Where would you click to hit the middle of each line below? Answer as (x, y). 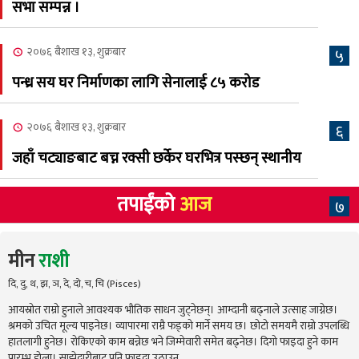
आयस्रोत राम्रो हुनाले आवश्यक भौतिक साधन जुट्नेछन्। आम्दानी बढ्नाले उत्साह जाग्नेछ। (173, 309)
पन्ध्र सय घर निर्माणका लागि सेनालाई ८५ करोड (136, 83)
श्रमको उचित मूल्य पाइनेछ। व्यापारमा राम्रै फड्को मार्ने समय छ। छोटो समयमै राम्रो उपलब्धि (179, 325)
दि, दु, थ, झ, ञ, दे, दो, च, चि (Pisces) (75, 283)
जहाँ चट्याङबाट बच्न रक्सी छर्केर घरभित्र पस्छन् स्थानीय (157, 158)
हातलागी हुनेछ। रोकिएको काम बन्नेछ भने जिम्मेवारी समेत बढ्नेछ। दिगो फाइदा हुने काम (173, 341)
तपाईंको (148, 204)
